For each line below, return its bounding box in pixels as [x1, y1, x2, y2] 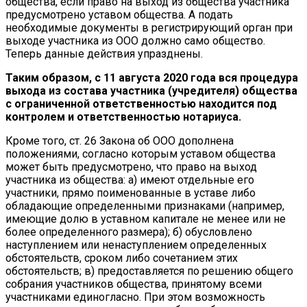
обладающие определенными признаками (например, [5, 199, 284, 212]
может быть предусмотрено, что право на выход [5, 160, 257, 173]
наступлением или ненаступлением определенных [5, 238, 267, 251]
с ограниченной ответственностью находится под [5, 97, 277, 110]
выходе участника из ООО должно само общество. [5, 34, 265, 47]
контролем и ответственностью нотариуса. [5, 110, 247, 123]
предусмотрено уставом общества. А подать [5, 8, 233, 21]
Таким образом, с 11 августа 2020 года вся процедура [5, 71, 298, 84]
